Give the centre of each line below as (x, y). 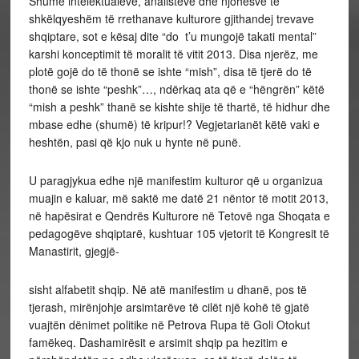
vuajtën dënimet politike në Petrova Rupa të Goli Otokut (169, 325)
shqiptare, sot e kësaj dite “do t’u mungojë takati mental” (172, 36)
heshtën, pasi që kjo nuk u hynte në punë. (135, 142)
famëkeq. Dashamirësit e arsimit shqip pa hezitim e (158, 342)
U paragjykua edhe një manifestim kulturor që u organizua (175, 180)
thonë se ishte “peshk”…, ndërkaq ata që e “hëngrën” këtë (176, 89)
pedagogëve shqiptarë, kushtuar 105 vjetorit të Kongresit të (179, 233)
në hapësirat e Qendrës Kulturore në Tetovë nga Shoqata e (179, 216)
